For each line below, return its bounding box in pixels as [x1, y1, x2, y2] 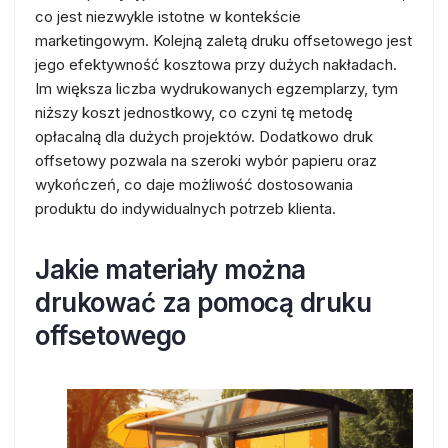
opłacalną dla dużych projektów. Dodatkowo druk [35, 127, 373, 146]
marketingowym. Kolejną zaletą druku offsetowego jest [35, 31, 412, 50]
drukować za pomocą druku [35, 287, 371, 318]
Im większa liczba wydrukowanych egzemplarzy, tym [35, 79, 398, 98]
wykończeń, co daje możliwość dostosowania [35, 175, 353, 194]
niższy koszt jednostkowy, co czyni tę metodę [35, 103, 353, 122]
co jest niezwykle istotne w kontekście [35, 7, 301, 26]
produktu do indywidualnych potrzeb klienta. [35, 199, 336, 218]
